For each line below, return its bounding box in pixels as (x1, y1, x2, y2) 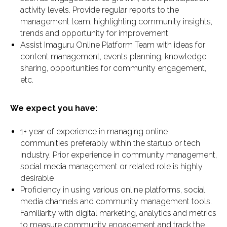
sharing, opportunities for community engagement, (20, 63, 206, 73)
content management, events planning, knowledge (20, 52, 206, 61)
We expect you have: (10, 103, 97, 113)
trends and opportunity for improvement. (20, 28, 170, 38)
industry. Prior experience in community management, (20, 150, 217, 160)
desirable (20, 173, 54, 183)
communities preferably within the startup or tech (20, 138, 200, 148)
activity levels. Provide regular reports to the (20, 5, 179, 15)
